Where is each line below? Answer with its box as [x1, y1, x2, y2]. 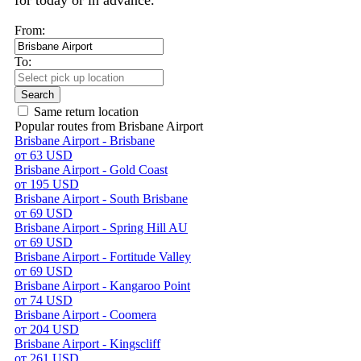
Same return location [34, 105, 139, 118]
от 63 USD [15, 148, 73, 162]
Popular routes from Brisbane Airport [15, 119, 203, 133]
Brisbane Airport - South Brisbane [15, 192, 188, 205]
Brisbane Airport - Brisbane [15, 134, 155, 147]
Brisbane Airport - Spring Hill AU [15, 221, 188, 234]
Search [21, 89, 54, 101]
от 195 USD [15, 177, 79, 191]
